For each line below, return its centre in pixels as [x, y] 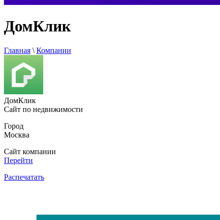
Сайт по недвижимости [43, 109]
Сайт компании [30, 151]
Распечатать [24, 177]
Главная [17, 50]
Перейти [18, 160]
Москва [17, 135]
